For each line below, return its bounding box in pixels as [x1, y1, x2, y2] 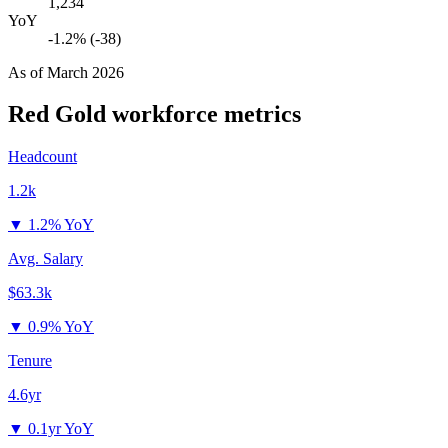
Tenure [8, 352, 52, 370]
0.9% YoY [28, 318, 94, 336]
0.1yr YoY [28, 420, 94, 438]
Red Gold [8, 101, 106, 128]
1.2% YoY [28, 216, 94, 234]
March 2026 [47, 63, 124, 81]
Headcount [8, 148, 77, 166]
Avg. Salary [8, 250, 83, 268]
